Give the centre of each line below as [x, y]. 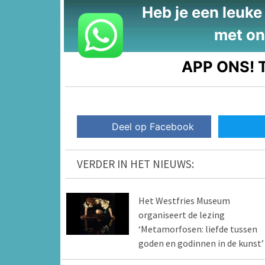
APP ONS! [218, 66]
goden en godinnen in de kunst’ [201, 243]
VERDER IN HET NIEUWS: [135, 164]
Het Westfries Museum [184, 201]
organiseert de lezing [181, 215]
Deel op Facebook [153, 127]
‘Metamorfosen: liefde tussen [198, 229]
